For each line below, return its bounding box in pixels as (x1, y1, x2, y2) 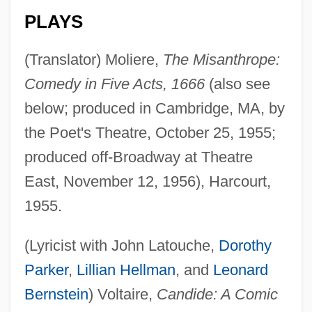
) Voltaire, (88, 285, 157, 303)
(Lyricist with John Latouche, (24, 236, 219, 254)
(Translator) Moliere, (24, 50, 163, 68)
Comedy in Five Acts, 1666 (24, 75, 205, 93)
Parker (24, 260, 68, 279)
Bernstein (24, 285, 88, 303)
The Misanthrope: (162, 50, 280, 68)
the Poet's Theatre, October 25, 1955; (24, 123, 276, 141)
